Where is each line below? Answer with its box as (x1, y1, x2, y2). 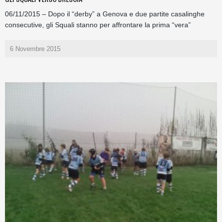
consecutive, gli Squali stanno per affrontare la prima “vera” (5, 21, 191, 29)
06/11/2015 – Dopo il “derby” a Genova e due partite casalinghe (5, 10, 205, 18)
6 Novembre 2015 (10, 45, 60, 53)
